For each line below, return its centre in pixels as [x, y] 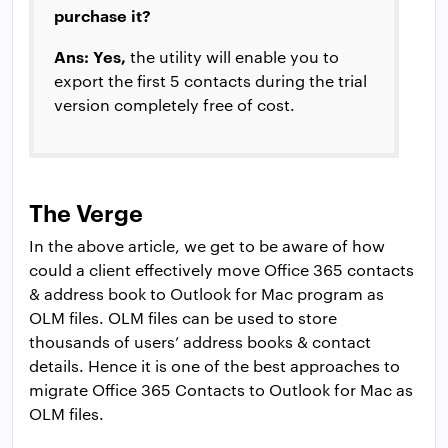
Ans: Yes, [90, 55]
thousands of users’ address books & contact [200, 341]
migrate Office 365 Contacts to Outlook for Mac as [221, 389]
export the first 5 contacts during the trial [210, 80]
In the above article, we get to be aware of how [207, 245]
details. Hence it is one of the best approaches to [214, 365]
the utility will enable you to [232, 56]
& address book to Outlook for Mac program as [206, 293]
